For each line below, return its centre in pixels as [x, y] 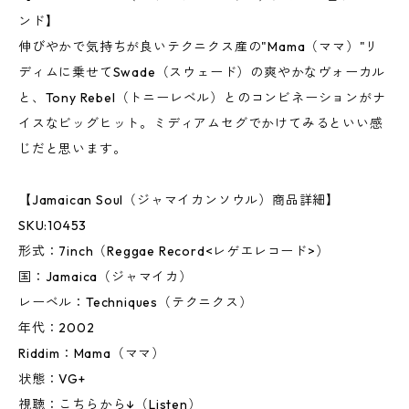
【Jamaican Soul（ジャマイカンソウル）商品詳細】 [179, 200]
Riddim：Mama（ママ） [92, 353]
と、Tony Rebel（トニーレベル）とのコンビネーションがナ [202, 98]
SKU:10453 [53, 225]
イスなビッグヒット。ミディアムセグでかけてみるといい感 [201, 123]
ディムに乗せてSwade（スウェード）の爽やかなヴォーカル [202, 72]
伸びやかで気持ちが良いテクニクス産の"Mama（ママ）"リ [199, 47]
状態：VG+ [52, 379]
